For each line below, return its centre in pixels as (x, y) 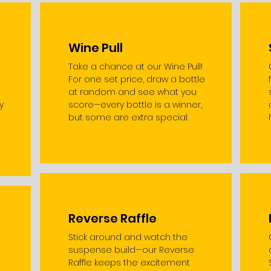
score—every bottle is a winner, (135, 105)
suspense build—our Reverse (131, 250)
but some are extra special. (128, 117)
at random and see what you (132, 92)
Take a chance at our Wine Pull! (135, 67)
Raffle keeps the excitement (129, 263)
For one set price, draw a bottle (136, 79)
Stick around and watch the (128, 237)
